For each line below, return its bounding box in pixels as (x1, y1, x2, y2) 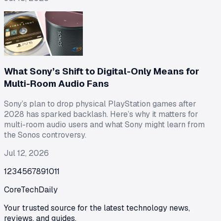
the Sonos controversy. (4, 130, 86, 141)
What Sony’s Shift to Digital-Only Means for (4, 65, 199, 77)
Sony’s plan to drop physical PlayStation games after (4, 99, 196, 110)
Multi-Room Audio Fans (4, 77, 109, 90)
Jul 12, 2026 (4, 148, 49, 159)
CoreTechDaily (4, 184, 58, 195)
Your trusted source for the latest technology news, (4, 203, 190, 214)
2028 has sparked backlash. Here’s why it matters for (4, 109, 198, 120)
